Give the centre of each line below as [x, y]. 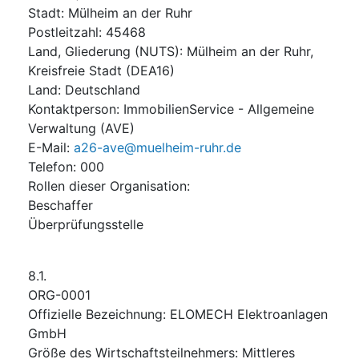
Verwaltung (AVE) [81, 128]
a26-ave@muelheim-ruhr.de [157, 147]
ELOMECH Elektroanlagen [249, 314]
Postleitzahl [63, 32]
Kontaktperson [72, 109]
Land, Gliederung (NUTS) [104, 51]
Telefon [50, 166]
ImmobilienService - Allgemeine [219, 109]
